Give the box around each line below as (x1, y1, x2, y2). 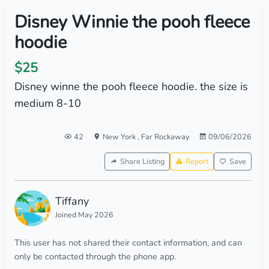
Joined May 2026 (55, 210, 113, 220)
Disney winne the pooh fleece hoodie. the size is (14, 79, 248, 94)
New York (102, 131, 138, 142)
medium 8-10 (14, 96, 81, 110)
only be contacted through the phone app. (14, 250, 176, 262)
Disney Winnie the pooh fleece (14, 10, 250, 34)
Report (185, 156, 208, 166)
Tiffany (55, 194, 89, 208)
